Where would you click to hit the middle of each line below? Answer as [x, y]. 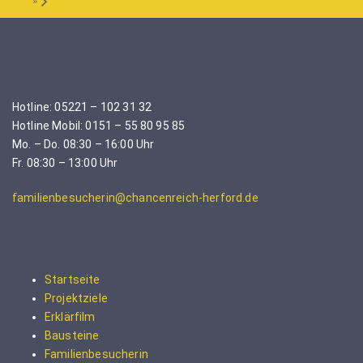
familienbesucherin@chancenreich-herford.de [135, 197]
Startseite [73, 279]
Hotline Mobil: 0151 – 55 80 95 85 [99, 125]
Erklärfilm [70, 316]
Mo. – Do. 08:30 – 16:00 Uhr [83, 144]
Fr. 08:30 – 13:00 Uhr [65, 162]
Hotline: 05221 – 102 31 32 [82, 107]
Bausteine [72, 335]
